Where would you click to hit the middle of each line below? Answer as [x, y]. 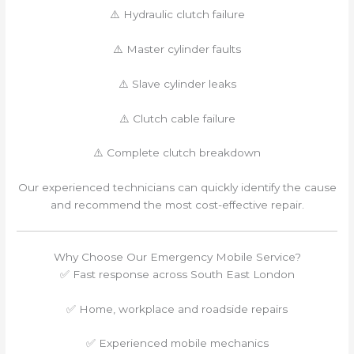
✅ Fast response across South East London [177, 274]
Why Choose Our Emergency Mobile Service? [177, 256]
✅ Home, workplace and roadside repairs [177, 309]
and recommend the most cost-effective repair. [177, 205]
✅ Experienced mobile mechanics [177, 343]
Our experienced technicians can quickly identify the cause [177, 188]
